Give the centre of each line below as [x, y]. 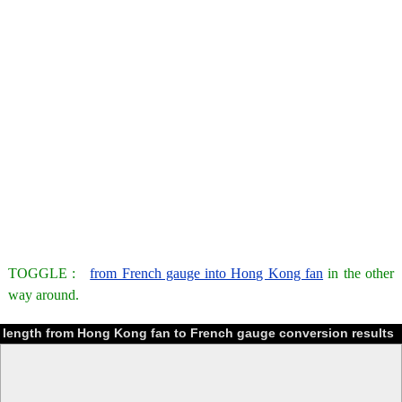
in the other [359, 273]
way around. [44, 295]
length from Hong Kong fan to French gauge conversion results [198, 333]
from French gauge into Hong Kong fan [207, 273]
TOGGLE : [49, 273]
